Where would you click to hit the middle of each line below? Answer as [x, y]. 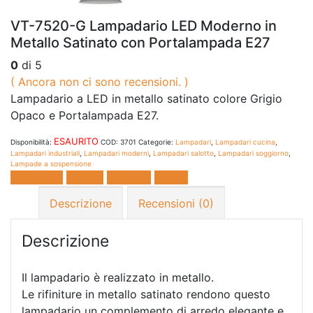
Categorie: [157, 141]
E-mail [171, 177]
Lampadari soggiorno [253, 153]
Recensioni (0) [176, 203]
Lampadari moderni [116, 153]
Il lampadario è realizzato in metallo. [118, 278]
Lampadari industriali [45, 153]
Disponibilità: [32, 141]
